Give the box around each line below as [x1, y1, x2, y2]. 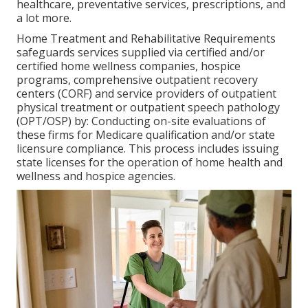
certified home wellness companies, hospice [16, 58, 241, 74]
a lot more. [16, 10, 71, 26]
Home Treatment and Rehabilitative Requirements [16, 31, 276, 47]
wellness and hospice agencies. [16, 168, 175, 184]
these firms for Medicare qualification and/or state [16, 127, 275, 143]
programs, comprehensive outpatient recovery [16, 72, 258, 88]
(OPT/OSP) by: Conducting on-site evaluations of [16, 113, 266, 129]
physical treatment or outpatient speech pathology [16, 100, 280, 115]
